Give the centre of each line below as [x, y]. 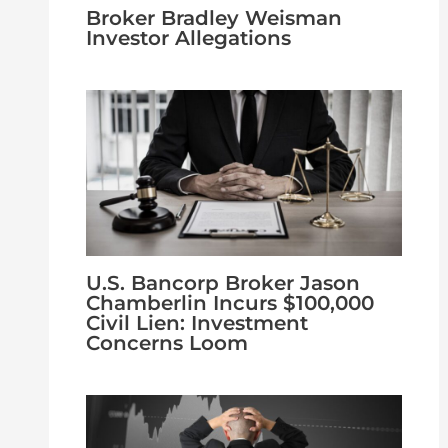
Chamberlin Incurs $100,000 [229, 303]
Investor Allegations [188, 38]
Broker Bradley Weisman [213, 18]
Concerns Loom [166, 343]
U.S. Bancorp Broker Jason [222, 283]
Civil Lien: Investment [196, 323]
